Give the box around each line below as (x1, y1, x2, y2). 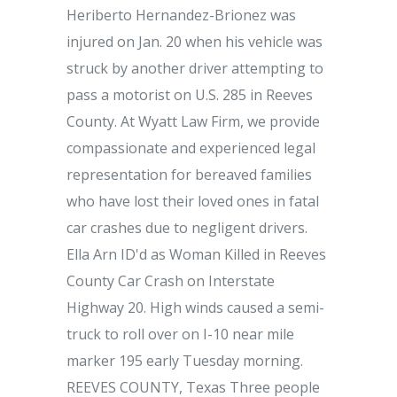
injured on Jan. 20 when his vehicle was (66, 32, 323, 51)
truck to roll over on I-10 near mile (66, 324, 294, 344)
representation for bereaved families (66, 165, 312, 184)
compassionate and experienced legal (66, 138, 315, 158)
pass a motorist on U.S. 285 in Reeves (66, 85, 313, 105)
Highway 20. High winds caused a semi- (66, 298, 324, 317)
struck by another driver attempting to (66, 58, 323, 78)
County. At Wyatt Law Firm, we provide (66, 112, 320, 131)
